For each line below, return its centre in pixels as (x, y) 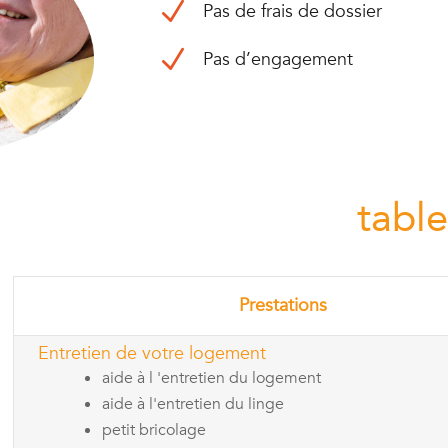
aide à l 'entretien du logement (211, 377)
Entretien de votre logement (152, 353)
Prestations (282, 305)
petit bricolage (154, 429)
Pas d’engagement (277, 59)
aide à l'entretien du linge (193, 403)
